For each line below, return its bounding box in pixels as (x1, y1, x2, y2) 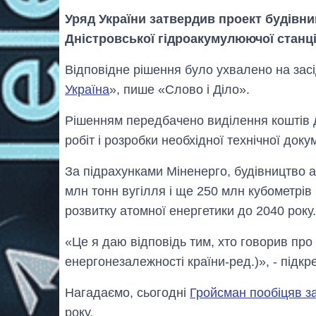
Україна (65, 83, 109, 97)
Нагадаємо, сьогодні (65, 286, 190, 300)
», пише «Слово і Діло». (109, 83, 250, 97)
